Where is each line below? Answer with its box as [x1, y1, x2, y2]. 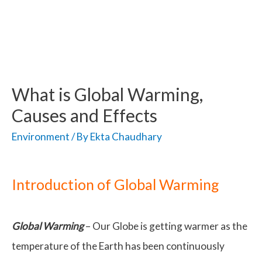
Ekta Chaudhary [90, 130, 162, 143]
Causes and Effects [12, 104, 157, 126]
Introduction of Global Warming [12, 175, 219, 194]
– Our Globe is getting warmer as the [84, 220, 247, 233]
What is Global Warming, [12, 83, 203, 105]
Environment [12, 130, 70, 143]
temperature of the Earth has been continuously [12, 240, 225, 253]
